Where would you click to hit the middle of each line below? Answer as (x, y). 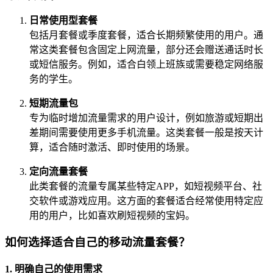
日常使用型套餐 (63, 20)
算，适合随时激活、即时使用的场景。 (112, 147)
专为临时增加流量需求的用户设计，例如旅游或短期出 (146, 118)
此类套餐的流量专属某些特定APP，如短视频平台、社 (146, 186)
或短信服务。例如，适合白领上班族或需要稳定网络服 (146, 64)
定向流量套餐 (58, 171)
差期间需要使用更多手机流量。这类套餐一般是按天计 (146, 132)
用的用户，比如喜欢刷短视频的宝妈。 (112, 215)
